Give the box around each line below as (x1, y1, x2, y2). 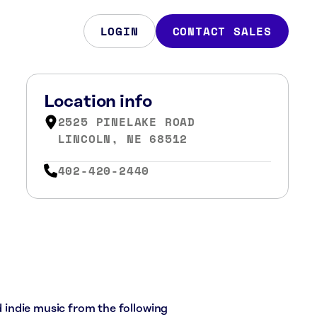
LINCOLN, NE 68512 (57, 130, 188, 147)
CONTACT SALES (172, 23, 272, 40)
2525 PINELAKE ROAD (57, 113, 195, 130)
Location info (43, 93, 152, 111)
